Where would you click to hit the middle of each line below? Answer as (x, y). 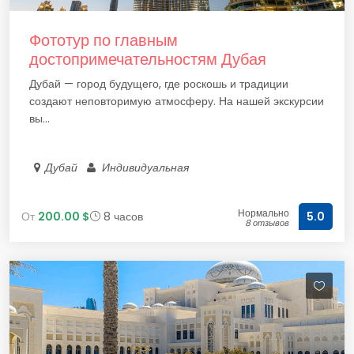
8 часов (122, 216)
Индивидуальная (146, 168)
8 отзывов (267, 223)
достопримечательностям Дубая (148, 59)
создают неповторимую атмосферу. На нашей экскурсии (177, 101)
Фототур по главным (104, 40)
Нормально (264, 213)
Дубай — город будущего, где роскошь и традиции (159, 84)
